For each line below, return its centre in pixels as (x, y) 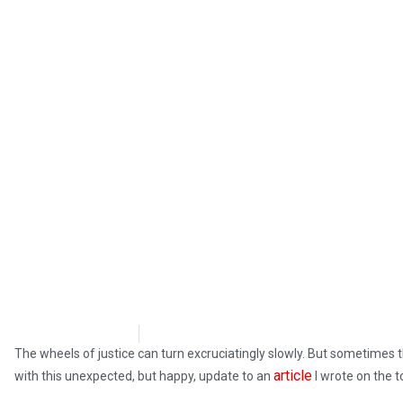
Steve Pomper (77, 334)
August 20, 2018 (223, 334)
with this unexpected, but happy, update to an (144, 376)
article (293, 376)
